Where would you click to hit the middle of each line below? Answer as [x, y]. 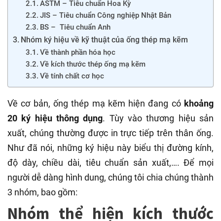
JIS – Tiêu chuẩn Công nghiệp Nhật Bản [105, 16]
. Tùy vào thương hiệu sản [158, 118]
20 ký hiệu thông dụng [55, 118]
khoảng [199, 104]
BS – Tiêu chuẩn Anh [75, 27]
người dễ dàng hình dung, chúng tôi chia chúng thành [110, 178]
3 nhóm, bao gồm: [42, 192]
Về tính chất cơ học [72, 76]
